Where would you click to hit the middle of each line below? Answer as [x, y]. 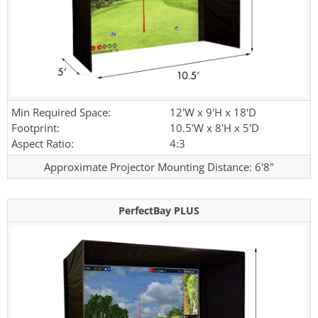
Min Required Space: [61, 113]
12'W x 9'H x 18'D [213, 113]
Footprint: [35, 128]
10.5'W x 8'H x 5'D [214, 128]
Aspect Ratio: [43, 144]
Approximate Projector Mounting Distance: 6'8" [159, 167]
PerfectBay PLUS [159, 211]
